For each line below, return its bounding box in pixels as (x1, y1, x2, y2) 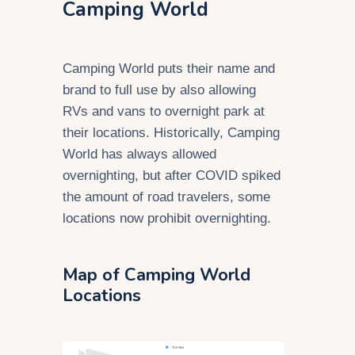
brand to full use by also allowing (63, 82, 256, 98)
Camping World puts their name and (63, 61, 275, 77)
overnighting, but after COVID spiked (63, 168, 281, 184)
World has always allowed (63, 147, 216, 162)
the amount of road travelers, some (63, 189, 270, 205)
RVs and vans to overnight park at (63, 104, 265, 120)
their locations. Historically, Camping (63, 125, 280, 141)
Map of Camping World (63, 263, 250, 288)
